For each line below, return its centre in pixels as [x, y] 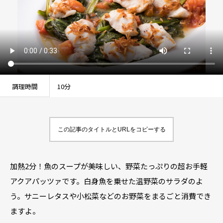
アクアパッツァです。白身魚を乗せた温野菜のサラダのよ [107, 181]
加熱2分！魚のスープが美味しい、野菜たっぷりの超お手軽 [109, 166]
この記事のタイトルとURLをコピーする [111, 129]
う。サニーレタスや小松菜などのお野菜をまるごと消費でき [111, 196]
